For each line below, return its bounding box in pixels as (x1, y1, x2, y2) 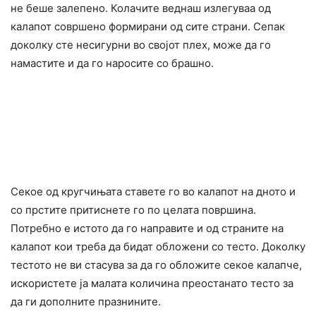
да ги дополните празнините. (11, 294, 161, 308)
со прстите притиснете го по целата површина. (11, 202, 256, 217)
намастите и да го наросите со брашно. (11, 56, 214, 70)
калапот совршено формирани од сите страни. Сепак (11, 19, 285, 33)
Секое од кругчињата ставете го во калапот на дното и (11, 184, 296, 198)
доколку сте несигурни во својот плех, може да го (11, 37, 271, 51)
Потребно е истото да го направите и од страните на (11, 221, 284, 235)
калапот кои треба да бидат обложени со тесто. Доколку (11, 239, 305, 253)
